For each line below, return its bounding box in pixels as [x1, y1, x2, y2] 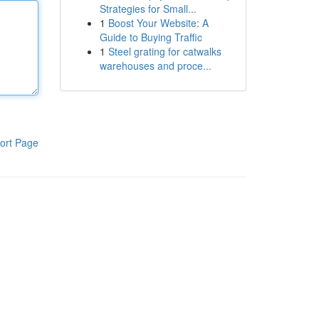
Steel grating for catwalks [108, 44, 221, 58]
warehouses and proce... [99, 58, 211, 73]
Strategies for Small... [99, 1, 197, 16]
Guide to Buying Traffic [99, 30, 202, 44]
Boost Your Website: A [108, 16, 209, 30]
